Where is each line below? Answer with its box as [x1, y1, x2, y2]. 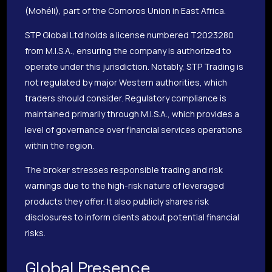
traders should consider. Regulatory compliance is [25, 92, 227, 104]
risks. [25, 227, 46, 239]
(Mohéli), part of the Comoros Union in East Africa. [25, 5, 226, 17]
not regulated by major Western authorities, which [25, 76, 228, 89]
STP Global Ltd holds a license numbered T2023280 [25, 29, 234, 41]
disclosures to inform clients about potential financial [25, 211, 240, 223]
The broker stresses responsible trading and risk [25, 164, 223, 176]
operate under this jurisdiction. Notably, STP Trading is [25, 61, 244, 73]
